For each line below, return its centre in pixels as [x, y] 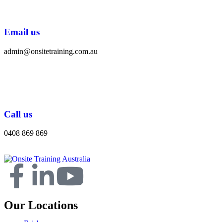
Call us [18, 114]
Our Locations [41, 205]
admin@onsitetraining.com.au [51, 51]
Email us [22, 32]
